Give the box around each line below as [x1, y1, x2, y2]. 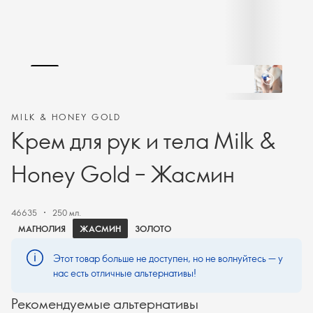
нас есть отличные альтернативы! [53, 266, 196, 280]
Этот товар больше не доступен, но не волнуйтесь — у [53, 252, 283, 265]
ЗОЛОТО [135, 223, 171, 235]
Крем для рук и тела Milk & [11, 125, 276, 154]
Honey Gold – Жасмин [11, 159, 235, 188]
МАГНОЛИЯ [18, 223, 66, 235]
